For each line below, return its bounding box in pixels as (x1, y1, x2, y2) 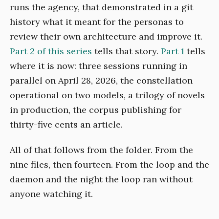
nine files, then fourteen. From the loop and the (10, 159, 209, 171)
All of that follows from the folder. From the (10, 144, 193, 156)
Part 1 (161, 45, 184, 57)
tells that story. (92, 45, 161, 57)
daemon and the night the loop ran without (10, 174, 193, 185)
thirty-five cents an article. (10, 119, 123, 131)
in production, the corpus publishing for (10, 104, 181, 116)
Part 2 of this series (10, 45, 92, 57)
